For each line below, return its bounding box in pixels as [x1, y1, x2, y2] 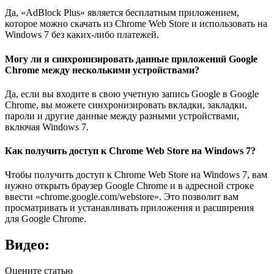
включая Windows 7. [5, 121, 89, 132]
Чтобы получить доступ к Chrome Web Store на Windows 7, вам [5, 169, 267, 180]
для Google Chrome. [5, 213, 86, 224]
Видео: [5, 237, 50, 253]
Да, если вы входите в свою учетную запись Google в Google [5, 88, 259, 99]
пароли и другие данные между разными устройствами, [5, 110, 239, 121]
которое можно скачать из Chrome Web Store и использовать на [5, 18, 267, 29]
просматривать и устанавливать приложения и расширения [5, 202, 254, 213]
